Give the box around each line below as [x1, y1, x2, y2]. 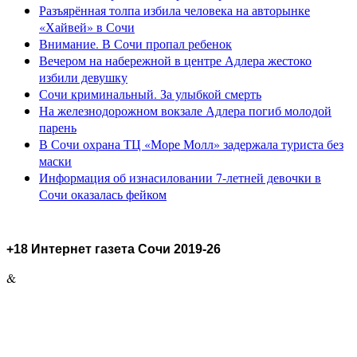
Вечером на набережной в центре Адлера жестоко [39, 51, 312, 69]
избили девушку [39, 68, 127, 85]
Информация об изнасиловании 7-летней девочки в [39, 168, 321, 186]
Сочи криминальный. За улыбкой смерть [39, 84, 261, 102]
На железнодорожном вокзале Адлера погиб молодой [39, 101, 331, 119]
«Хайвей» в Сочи [39, 18, 135, 35]
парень [39, 118, 76, 135]
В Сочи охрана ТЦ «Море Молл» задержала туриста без [39, 135, 343, 152]
